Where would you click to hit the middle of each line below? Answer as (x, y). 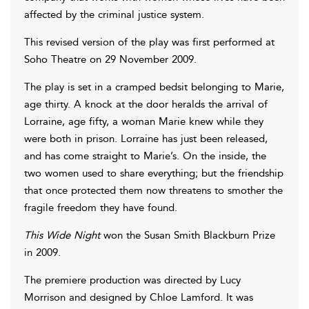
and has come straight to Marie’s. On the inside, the (145, 156)
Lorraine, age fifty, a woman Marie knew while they (144, 121)
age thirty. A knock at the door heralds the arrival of (146, 104)
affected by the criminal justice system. (114, 14)
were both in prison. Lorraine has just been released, (146, 138)
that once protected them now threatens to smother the (153, 190)
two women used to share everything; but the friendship (154, 173)
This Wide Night (62, 235)
